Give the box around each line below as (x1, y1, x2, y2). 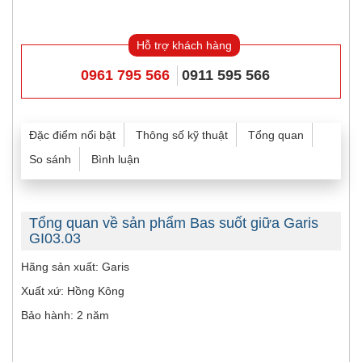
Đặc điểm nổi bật (29, 128, 116, 142)
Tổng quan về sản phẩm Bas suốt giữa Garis (29, 215, 318, 232)
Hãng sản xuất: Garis (21, 260, 129, 274)
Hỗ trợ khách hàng (137, 39, 232, 53)
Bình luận (91, 153, 140, 166)
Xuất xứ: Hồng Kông (21, 284, 124, 298)
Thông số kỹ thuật (136, 128, 228, 142)
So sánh (29, 153, 71, 166)
